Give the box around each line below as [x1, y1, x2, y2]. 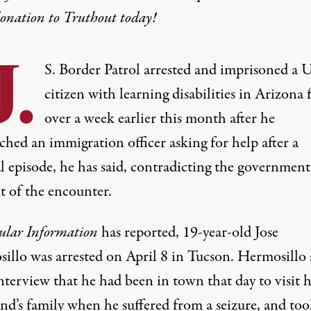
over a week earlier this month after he [44, 108, 275, 130]
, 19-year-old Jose [175, 221, 278, 244]
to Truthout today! [44, 7, 160, 29]
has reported [97, 221, 176, 244]
